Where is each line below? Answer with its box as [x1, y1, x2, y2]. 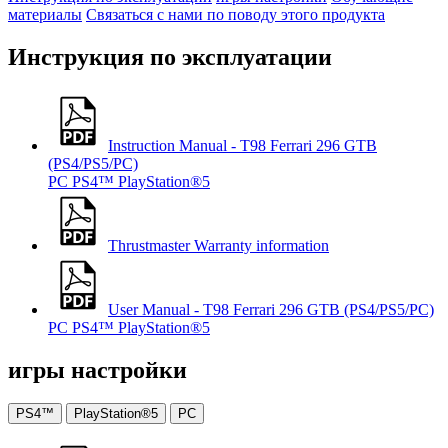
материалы [8, 5, 82, 23]
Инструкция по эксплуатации [8, 43, 332, 70]
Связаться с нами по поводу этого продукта [86, 5, 385, 23]
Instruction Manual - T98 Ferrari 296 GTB [108, 136, 377, 154]
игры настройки [8, 356, 187, 383]
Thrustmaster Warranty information [108, 236, 329, 254]
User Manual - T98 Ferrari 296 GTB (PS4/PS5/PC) [108, 300, 434, 318]
